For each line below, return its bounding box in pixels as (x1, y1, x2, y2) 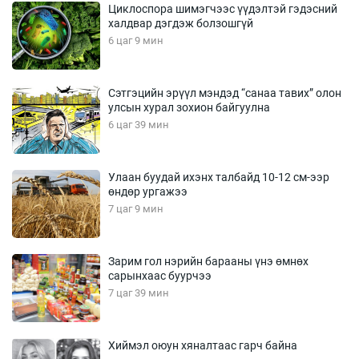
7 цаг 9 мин (108, 202, 163, 215)
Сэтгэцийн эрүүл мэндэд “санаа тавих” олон (108, 86, 341, 99)
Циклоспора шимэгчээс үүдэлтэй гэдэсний (108, 2, 337, 15)
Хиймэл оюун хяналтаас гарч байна (108, 338, 297, 352)
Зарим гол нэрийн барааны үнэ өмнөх (108, 254, 309, 268)
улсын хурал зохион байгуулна (108, 100, 270, 114)
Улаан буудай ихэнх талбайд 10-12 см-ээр (108, 170, 329, 184)
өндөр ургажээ (108, 184, 188, 198)
